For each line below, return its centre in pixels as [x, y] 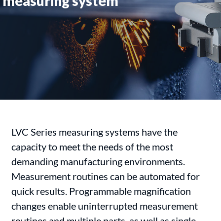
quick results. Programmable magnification [101, 191]
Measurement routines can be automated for [106, 176]
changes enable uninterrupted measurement [105, 206]
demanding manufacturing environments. [98, 161]
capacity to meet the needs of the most [92, 147]
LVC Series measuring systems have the [95, 132]
